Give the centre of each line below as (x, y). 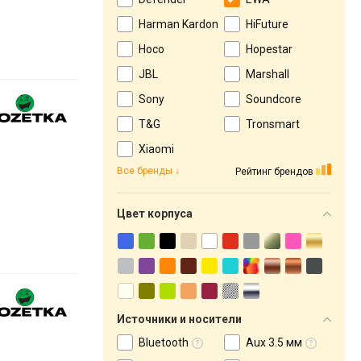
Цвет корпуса (155, 214)
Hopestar (269, 49)
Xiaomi (156, 149)
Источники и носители (179, 319)
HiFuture (267, 24)
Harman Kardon (178, 24)
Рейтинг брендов (274, 171)
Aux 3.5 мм (274, 342)
